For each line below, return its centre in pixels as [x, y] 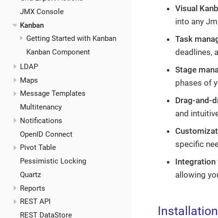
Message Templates [53, 94]
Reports [32, 188]
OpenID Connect [46, 134]
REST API [35, 202]
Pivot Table [38, 148]
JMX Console [42, 11]
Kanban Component [58, 52]
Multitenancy [41, 107]
